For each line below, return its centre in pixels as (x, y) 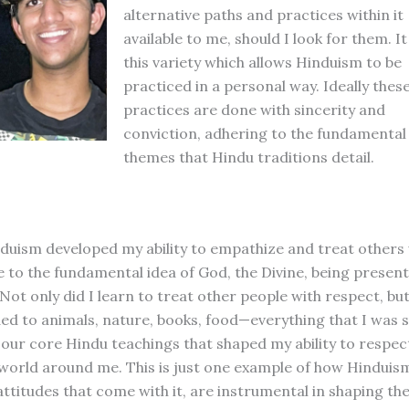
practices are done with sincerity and (254, 109)
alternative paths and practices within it (263, 14)
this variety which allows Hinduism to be (262, 62)
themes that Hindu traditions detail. (250, 157)
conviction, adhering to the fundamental (264, 133)
